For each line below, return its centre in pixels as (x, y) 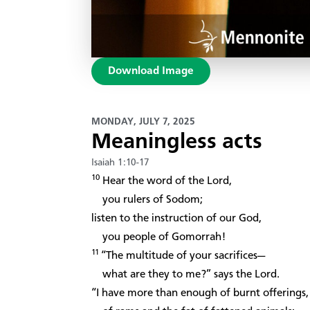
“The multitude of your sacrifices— (183, 256)
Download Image (151, 71)
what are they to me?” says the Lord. (185, 274)
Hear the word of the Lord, (166, 181)
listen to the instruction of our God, (176, 218)
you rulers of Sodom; (147, 200)
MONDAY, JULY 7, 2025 (143, 121)
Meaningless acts (177, 142)
